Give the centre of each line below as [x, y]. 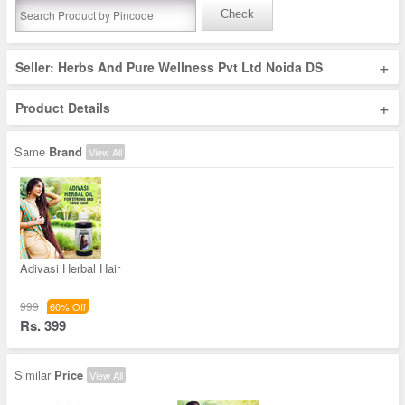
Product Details [63, 108]
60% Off [68, 306]
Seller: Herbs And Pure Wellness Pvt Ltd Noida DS [169, 67]
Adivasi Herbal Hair [70, 268]
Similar [34, 375]
